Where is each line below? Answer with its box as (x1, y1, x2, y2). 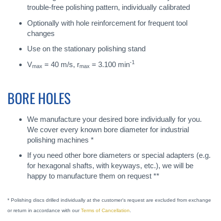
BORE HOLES (7, 87, 71, 108)
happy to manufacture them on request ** (27, 172, 159, 180)
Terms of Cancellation (81, 208, 130, 214)
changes (27, 29, 55, 37)
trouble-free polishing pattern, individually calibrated (27, 3, 190, 11)
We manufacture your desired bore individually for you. (27, 114, 202, 123)
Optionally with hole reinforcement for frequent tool (27, 18, 187, 27)
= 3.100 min (90, 60, 130, 69)
